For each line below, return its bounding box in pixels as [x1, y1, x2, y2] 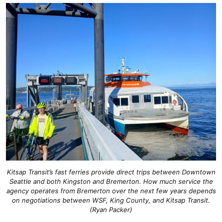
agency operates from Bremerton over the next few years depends [6, 186, 216, 195]
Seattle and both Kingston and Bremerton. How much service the [9, 177, 213, 185]
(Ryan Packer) [90, 205, 132, 214]
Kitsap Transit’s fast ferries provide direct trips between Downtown [6, 167, 216, 176]
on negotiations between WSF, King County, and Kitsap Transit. [12, 196, 210, 204]
